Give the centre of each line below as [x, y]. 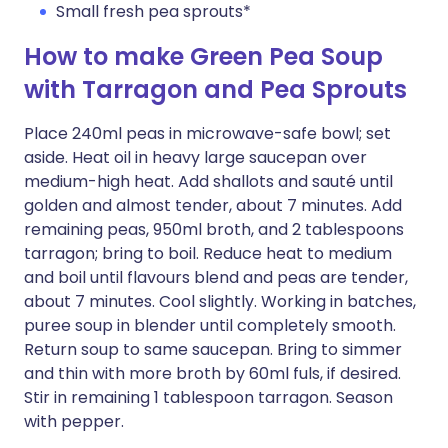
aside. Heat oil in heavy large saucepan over [195, 157]
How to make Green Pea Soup [203, 56]
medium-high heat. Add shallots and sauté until [208, 181]
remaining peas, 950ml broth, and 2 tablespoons [214, 229]
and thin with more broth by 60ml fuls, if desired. [212, 373]
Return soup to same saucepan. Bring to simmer [213, 349]
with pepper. [74, 421]
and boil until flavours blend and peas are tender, [216, 277]
